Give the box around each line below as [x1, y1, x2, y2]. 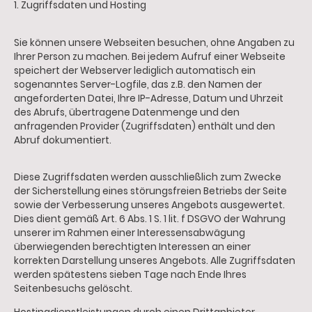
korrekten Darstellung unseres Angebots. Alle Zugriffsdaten [14, 254, 295, 268]
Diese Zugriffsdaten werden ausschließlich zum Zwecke [14, 171, 281, 185]
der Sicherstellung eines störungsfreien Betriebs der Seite [14, 185, 287, 198]
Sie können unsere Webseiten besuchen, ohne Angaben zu [14, 36, 295, 49]
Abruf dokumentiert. [14, 133, 111, 147]
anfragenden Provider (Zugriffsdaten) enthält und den [14, 119, 275, 133]
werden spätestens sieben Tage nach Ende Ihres [14, 268, 247, 282]
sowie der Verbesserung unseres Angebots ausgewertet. [14, 198, 285, 212]
